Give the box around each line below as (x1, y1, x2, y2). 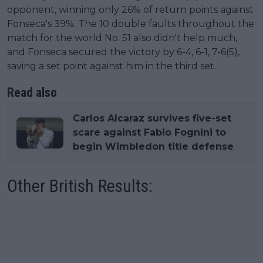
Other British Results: (7, 176, 153, 197)
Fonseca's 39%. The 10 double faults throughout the (7, 18, 254, 30)
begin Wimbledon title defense (73, 141, 234, 153)
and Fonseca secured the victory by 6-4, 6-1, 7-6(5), (7, 46, 240, 58)
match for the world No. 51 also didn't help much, (7, 32, 237, 44)
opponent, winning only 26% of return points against (7, 4, 254, 16)
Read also (7, 85, 57, 100)
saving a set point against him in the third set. (7, 60, 216, 72)
